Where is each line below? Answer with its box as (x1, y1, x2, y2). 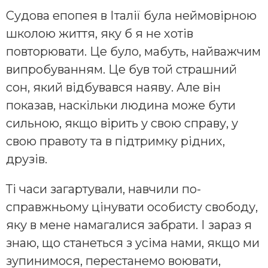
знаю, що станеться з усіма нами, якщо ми (6, 236, 260, 251)
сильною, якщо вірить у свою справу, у (6, 116, 238, 131)
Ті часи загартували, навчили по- (6, 182, 201, 197)
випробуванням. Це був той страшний (6, 62, 237, 77)
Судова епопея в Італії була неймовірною (6, 8, 257, 23)
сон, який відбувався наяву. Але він (6, 80, 221, 95)
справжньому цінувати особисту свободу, (6, 200, 258, 215)
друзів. (6, 152, 47, 167)
